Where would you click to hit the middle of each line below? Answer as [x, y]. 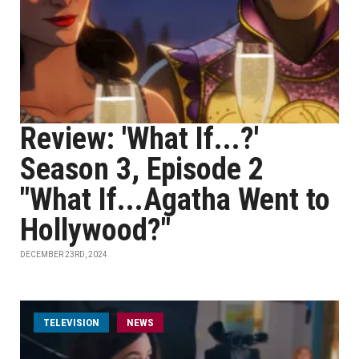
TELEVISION [71, 323]
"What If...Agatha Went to [175, 200]
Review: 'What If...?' [139, 139]
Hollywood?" [95, 230]
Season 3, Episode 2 [142, 169]
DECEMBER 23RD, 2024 [64, 254]
